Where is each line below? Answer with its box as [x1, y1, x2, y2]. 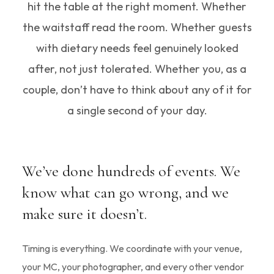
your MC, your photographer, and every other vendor [21, 261, 244, 273]
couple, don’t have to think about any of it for [22, 83, 252, 97]
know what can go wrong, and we [21, 183, 229, 202]
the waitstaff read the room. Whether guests [22, 20, 252, 34]
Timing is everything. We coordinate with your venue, [21, 242, 242, 254]
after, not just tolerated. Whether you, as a [28, 62, 246, 76]
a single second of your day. [67, 103, 207, 117]
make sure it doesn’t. [21, 204, 147, 223]
